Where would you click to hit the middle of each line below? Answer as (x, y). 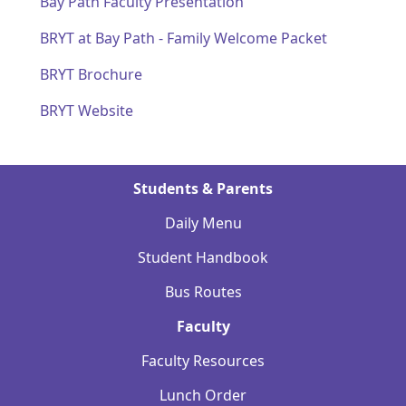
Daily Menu (203, 223)
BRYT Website (87, 111)
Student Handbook (203, 258)
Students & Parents (203, 189)
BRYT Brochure (91, 75)
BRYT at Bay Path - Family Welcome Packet (184, 39)
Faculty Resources (203, 361)
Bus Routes (203, 292)
